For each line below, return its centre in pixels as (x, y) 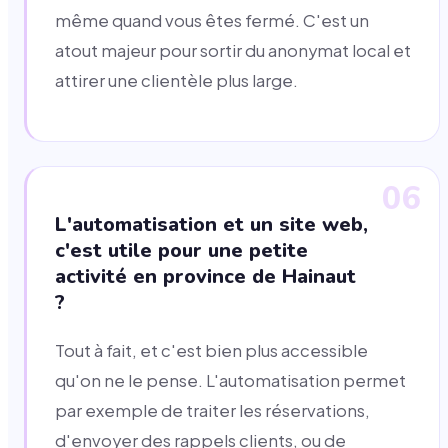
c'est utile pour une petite (181, 250)
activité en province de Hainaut (205, 276)
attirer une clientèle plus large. (176, 81)
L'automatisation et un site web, (211, 224)
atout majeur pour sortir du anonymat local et (233, 51)
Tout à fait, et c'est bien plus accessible (211, 350)
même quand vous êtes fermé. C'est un (212, 21)
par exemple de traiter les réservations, (212, 410)
